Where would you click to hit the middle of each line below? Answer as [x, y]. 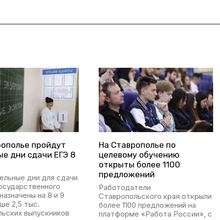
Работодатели [124, 188]
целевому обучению [139, 155]
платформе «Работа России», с [155, 214]
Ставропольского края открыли [155, 196]
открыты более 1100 [139, 165]
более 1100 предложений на [147, 205]
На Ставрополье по [137, 145]
